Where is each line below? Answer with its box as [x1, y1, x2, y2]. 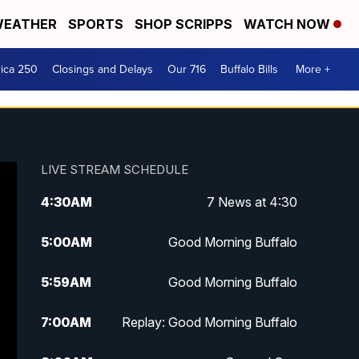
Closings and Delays [52, 61, 153, 78]
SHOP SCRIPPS [135, 16, 232, 32]
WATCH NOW [244, 16, 333, 32]
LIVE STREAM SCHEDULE [40, 162, 188, 178]
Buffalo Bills [220, 61, 278, 78]
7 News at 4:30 [206, 194, 297, 211]
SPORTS [68, 16, 123, 32]
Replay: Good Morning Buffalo [121, 314, 297, 331]
